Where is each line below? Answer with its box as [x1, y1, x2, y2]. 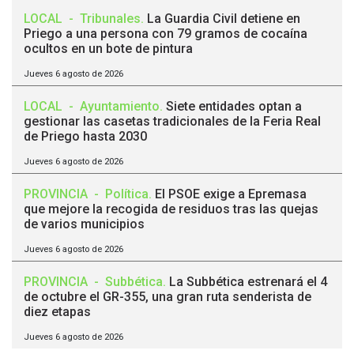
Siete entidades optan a [166, 99, 302, 115]
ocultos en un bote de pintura [24, 41, 193, 57]
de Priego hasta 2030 [24, 129, 147, 145]
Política [105, 186, 149, 202]
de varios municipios [24, 217, 145, 232]
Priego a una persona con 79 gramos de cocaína [24, 26, 307, 42]
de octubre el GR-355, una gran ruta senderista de [24, 289, 311, 305]
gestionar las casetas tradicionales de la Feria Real [24, 114, 321, 130]
